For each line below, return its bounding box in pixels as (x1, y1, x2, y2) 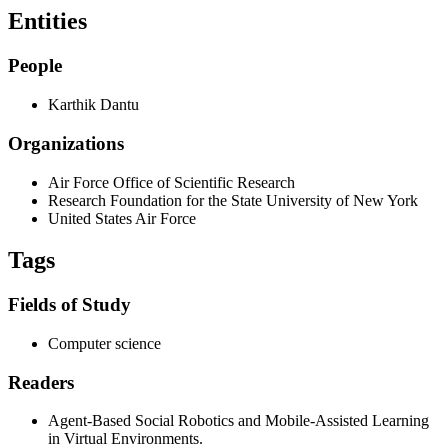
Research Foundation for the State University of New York (48, 191, 418, 209)
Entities (8, 8, 87, 35)
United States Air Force (48, 209, 196, 227)
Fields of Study (8, 294, 131, 316)
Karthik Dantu (48, 96, 139, 114)
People (8, 55, 62, 77)
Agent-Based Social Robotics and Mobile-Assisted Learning (48, 412, 429, 430)
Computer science (48, 335, 161, 353)
